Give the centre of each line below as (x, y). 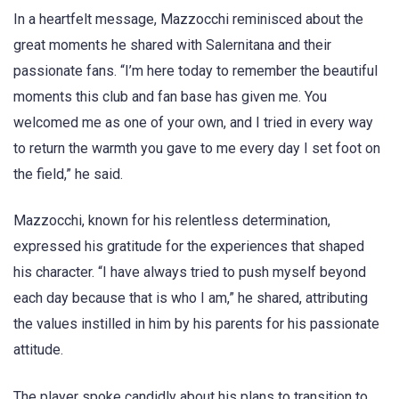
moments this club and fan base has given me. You (170, 97)
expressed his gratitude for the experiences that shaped (189, 247)
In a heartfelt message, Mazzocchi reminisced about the (188, 20)
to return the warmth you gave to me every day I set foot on (197, 149)
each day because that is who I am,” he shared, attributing (191, 298)
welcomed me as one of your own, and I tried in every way (193, 123)
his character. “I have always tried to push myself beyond (190, 273)
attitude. (38, 350)
